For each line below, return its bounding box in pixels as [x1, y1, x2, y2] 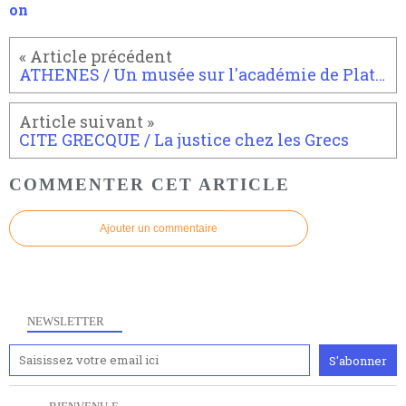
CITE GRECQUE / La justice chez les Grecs [19, 128, 349, 150]
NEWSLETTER [27, 314, 104, 329]
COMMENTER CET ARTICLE [9, 174, 290, 194]
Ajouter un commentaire [100, 222, 217, 236]
